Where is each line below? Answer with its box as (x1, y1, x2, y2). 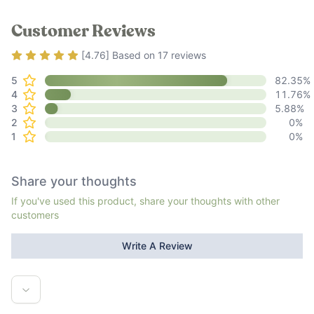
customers (11, 209, 59, 221)
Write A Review (121, 240, 193, 252)
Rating (11, 49, 48, 63)
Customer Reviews (11, 23, 156, 40)
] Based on (106, 49, 158, 61)
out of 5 (70, 49, 116, 63)
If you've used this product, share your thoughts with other (11, 195, 280, 207)
